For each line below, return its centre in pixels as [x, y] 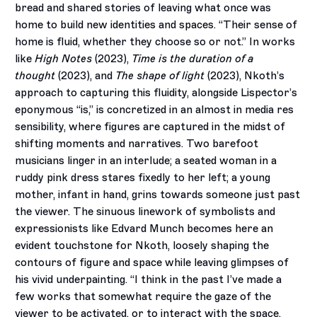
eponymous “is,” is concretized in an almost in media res [155, 110]
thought [35, 76]
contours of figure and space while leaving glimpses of [152, 263]
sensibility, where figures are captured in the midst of [150, 127]
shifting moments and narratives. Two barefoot [137, 144]
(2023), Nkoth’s [245, 76]
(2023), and [86, 76]
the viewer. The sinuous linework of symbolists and [145, 212]
